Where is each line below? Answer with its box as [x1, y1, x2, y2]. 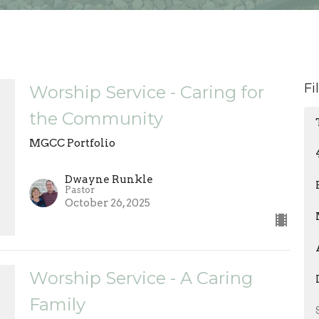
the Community [28, 108, 163, 130]
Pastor [64, 184, 95, 196]
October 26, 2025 [64, 197, 150, 210]
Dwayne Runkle [64, 173, 153, 187]
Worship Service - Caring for [28, 82, 264, 103]
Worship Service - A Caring [28, 268, 253, 289]
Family [28, 294, 85, 315]
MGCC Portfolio [28, 137, 115, 150]
